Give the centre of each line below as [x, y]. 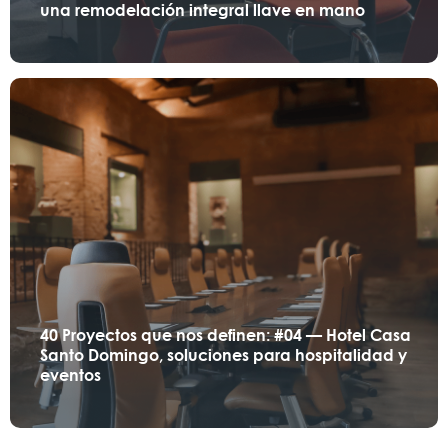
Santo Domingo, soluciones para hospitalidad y [223, 354]
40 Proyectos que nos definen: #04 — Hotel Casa [225, 334]
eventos [70, 374]
